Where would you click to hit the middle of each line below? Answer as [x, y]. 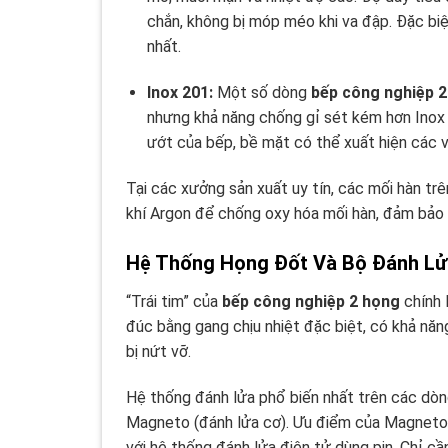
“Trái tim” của [174, 301]
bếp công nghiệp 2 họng [311, 301]
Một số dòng [261, 93]
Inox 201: [179, 93]
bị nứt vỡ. [158, 351]
